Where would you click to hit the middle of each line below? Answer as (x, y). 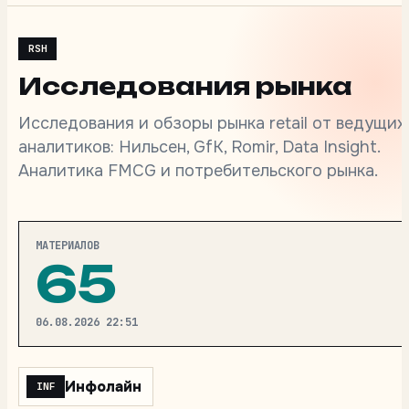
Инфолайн (103, 387)
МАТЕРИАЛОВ (68, 246)
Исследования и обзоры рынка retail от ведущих (212, 123)
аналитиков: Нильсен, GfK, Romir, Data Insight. (199, 147)
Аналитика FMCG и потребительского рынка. (198, 171)
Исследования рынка (185, 86)
